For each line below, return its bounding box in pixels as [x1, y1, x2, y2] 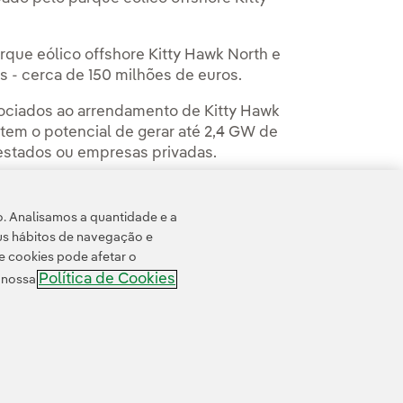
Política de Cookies [39, 272, 175, 287]
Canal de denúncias [129, 365, 216, 377]
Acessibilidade [49, 365, 115, 377]
